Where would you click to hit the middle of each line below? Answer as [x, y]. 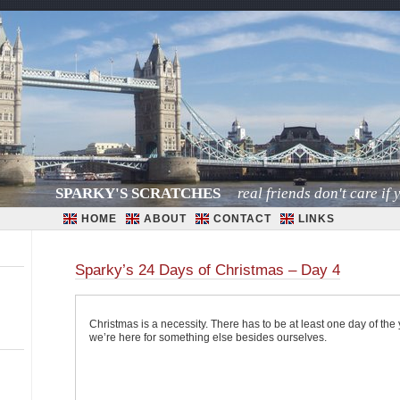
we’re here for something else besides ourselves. [208, 337]
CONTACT [242, 219]
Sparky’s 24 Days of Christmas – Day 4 [208, 270]
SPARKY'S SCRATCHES [138, 193]
